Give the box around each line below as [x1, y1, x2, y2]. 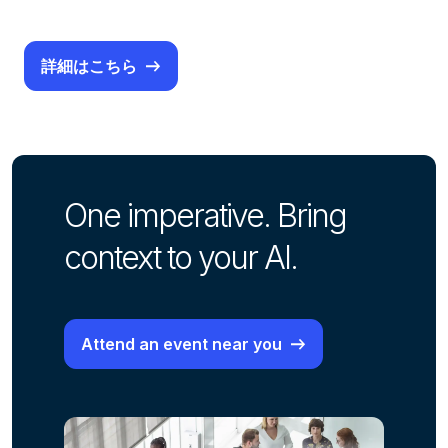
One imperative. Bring [64, 195, 346, 235]
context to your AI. [64, 237, 297, 277]
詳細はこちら [41, 55, 137, 76]
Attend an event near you [81, 333, 282, 354]
